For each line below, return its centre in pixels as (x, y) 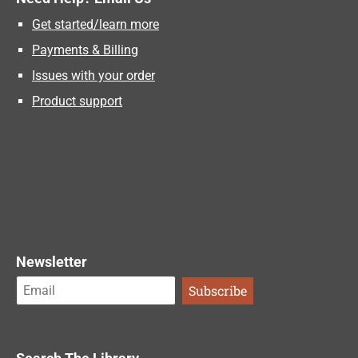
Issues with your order (93, 76)
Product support (77, 101)
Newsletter (52, 263)
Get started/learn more (95, 25)
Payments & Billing (85, 50)
